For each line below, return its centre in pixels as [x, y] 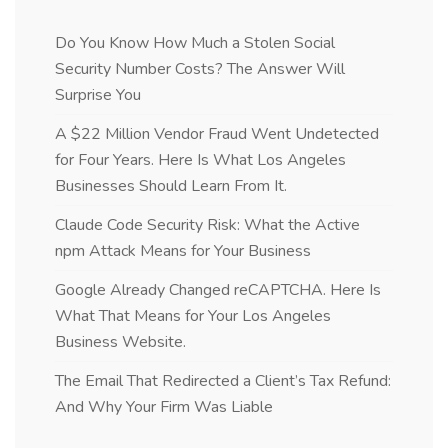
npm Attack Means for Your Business [183, 250]
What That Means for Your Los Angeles [193, 315]
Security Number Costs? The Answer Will [200, 68]
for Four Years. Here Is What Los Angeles [200, 159]
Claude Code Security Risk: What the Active [207, 224]
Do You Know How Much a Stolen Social [195, 42]
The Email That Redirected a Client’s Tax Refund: [223, 380]
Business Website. [120, 341]
